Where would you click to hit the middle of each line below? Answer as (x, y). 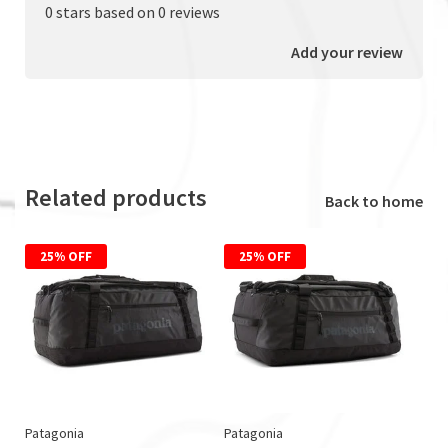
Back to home (374, 200)
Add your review (347, 51)
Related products (116, 197)
